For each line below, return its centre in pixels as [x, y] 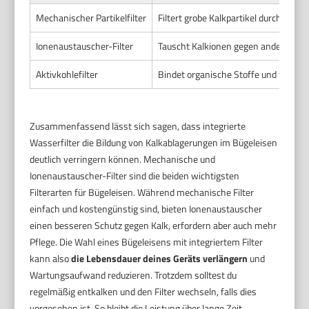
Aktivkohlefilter [67, 74]
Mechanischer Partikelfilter [91, 17]
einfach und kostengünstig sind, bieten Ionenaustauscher [146, 208]
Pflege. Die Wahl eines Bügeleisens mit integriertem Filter [147, 241]
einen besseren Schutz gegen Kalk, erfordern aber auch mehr [153, 225]
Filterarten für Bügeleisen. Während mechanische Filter [142, 192]
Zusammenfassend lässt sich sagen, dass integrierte [138, 126]
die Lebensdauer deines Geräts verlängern [160, 258]
